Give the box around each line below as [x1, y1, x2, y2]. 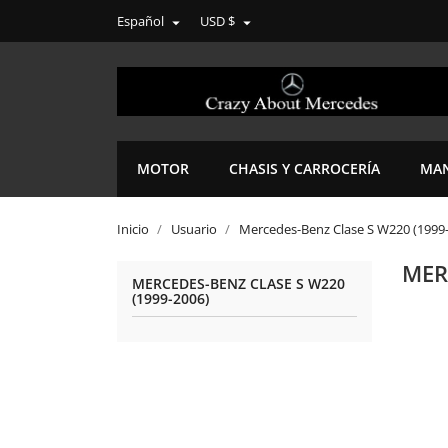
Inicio [117, 220, 149, 239]
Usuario [171, 220, 217, 239]
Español [117, 12, 164, 30]
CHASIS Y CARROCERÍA [229, 159, 380, 179]
